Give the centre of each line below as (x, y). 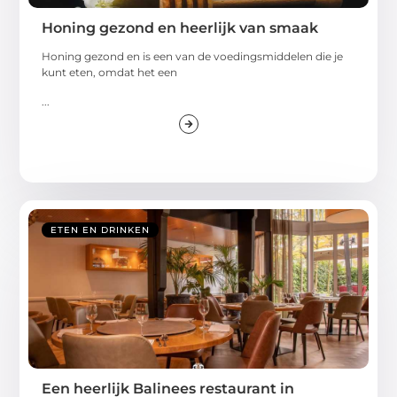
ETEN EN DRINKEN (101, 230)
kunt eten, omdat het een (110, 73)
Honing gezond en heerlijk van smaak (180, 28)
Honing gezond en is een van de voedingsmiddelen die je (193, 57)
